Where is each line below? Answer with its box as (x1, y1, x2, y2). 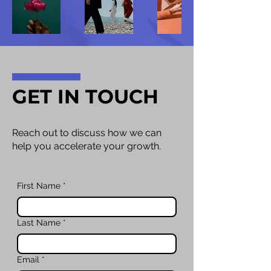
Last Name (17, 217, 60, 227)
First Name (17, 180, 60, 191)
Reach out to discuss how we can (12, 126, 162, 139)
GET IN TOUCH (12, 84, 158, 108)
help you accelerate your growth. (12, 140, 161, 152)
